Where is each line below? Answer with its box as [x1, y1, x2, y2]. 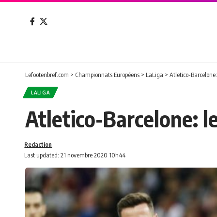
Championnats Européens [75, 70, 139, 78]
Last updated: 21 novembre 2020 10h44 [24, 151, 126, 159]
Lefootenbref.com [25, 70, 69, 78]
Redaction [24, 140, 52, 148]
